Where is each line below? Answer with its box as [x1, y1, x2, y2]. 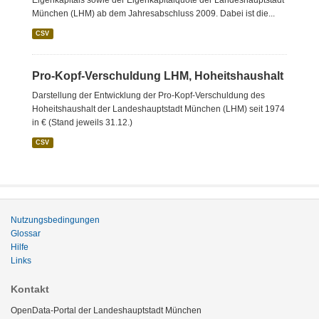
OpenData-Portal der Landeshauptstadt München [11, 305, 202, 315]
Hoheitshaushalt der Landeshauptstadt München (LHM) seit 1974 [32, 104, 285, 114]
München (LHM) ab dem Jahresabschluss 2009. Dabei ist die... [32, 9, 275, 19]
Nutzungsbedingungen [11, 215, 100, 225]
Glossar [11, 229, 41, 239]
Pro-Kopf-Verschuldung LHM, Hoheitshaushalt [32, 70, 283, 82]
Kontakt [11, 283, 49, 295]
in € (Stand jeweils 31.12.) [32, 117, 132, 127]
